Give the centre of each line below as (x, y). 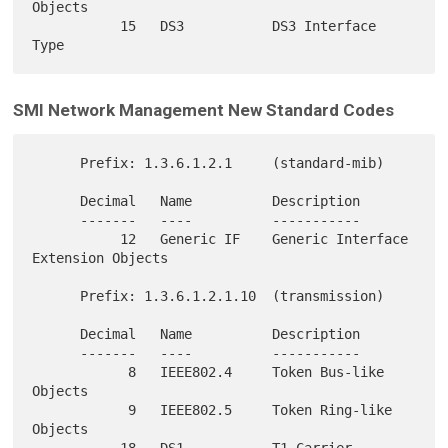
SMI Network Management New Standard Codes (203, 109)
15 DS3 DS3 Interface (76, 25)
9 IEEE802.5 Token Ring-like (80, 409)
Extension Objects (100, 257)
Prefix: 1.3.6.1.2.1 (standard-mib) (56, 162)
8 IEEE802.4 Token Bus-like (80, 371)
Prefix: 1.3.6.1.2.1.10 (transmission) (56, 295)
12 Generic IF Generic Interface (76, 238)
